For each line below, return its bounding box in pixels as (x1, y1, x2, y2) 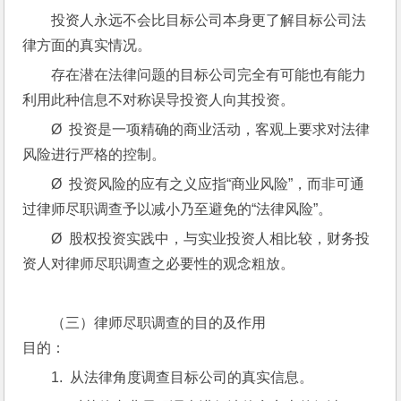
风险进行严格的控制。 (22, 147, 166, 162)
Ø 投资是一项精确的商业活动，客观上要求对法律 (51, 122, 371, 137)
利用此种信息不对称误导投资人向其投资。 (22, 92, 295, 107)
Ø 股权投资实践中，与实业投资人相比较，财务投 (51, 231, 371, 246)
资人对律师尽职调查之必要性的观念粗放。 (22, 256, 295, 271)
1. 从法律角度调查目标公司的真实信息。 (51, 370, 314, 385)
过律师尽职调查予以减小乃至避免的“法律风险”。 (22, 201, 333, 217)
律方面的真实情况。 (22, 38, 152, 53)
